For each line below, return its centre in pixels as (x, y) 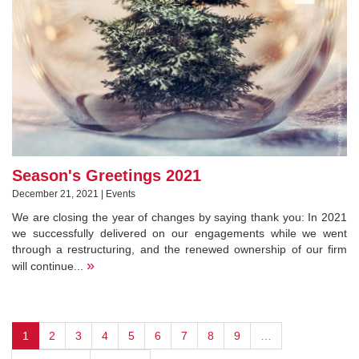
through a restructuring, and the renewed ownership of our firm (179, 249)
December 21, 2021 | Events (74, 194)
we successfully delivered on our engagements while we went (179, 233)
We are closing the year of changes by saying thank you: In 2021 (179, 217)
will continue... (49, 266)
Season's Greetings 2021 (107, 175)
